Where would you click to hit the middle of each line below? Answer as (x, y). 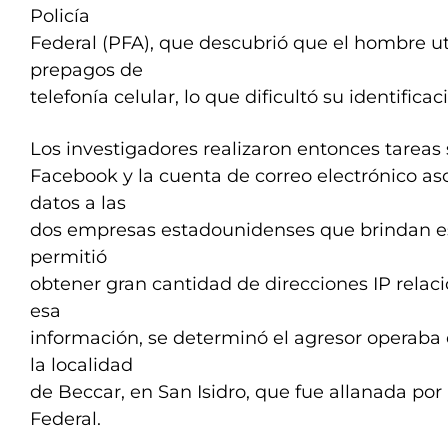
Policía (60, 16)
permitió (68, 257)
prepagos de (86, 70)
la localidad (81, 365)
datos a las (78, 203)
